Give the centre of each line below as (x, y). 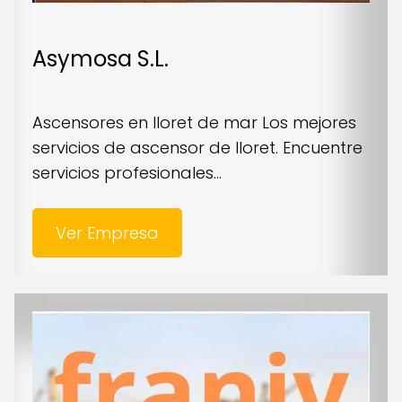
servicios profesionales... (127, 172)
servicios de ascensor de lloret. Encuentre (197, 147)
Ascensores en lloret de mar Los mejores (194, 122)
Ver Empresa (107, 232)
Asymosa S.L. (100, 58)
